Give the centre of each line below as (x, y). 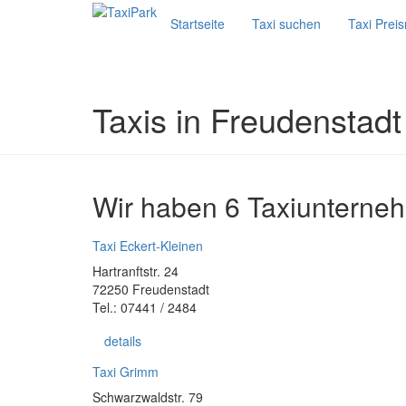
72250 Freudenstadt (151, 289)
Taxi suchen (286, 24)
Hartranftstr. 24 (135, 271)
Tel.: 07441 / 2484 (145, 307)
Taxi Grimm (126, 372)
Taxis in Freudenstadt (247, 119)
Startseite (198, 24)
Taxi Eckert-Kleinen (148, 246)
